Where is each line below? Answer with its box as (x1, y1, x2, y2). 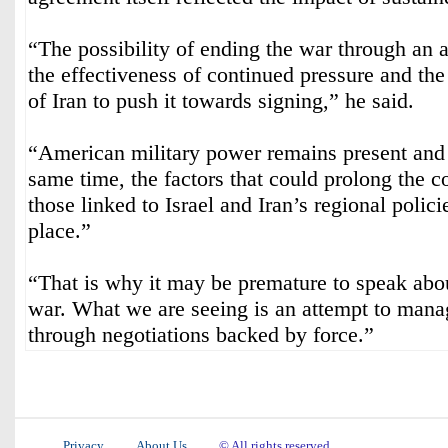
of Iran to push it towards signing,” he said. (28, 88, 414, 113)
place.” (28, 218, 91, 243)
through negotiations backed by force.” (28, 322, 374, 347)
